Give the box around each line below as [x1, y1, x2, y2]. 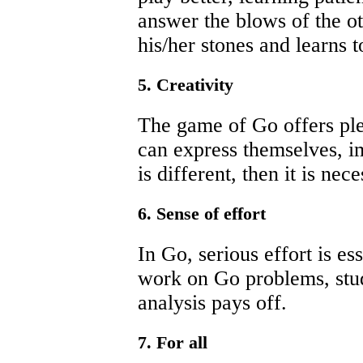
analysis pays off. [138, 291, 287, 315]
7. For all [138, 333, 207, 353]
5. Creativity [138, 75, 233, 95]
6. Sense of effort [138, 204, 266, 224]
